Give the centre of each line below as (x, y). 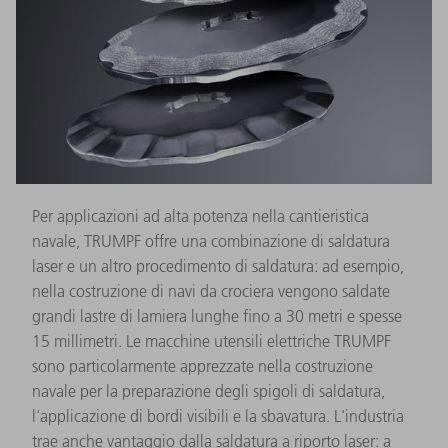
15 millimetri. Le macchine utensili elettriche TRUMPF (211, 341)
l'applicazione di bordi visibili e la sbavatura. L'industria (218, 416)
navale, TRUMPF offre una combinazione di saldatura (211, 241)
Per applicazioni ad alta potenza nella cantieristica (200, 216)
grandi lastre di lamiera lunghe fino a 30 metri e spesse (217, 316)
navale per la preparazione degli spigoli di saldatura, (208, 391)
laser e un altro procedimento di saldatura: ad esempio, (218, 266)
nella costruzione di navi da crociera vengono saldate (211, 291)
